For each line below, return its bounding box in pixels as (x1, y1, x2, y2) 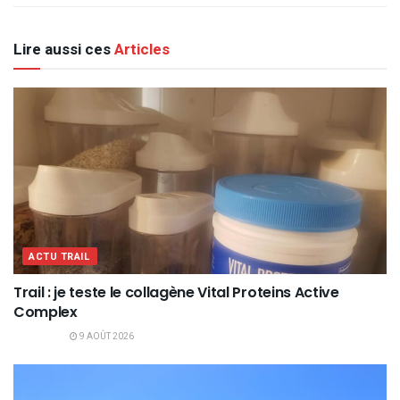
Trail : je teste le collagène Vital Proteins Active (13, 281, 339, 303)
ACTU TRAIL (29, 248, 91, 264)
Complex (13, 301, 78, 322)
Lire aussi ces (13, 37, 111, 61)
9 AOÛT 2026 (78, 329, 134, 343)
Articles (111, 37, 170, 61)
